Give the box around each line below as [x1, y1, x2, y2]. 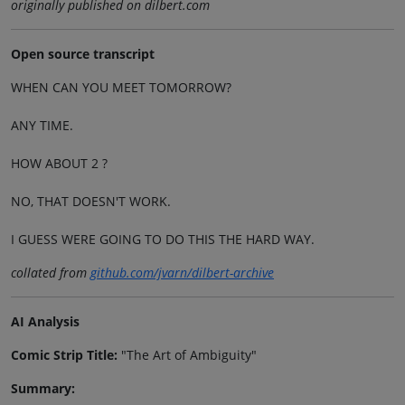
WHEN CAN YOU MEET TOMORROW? [11, 78, 231, 96]
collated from [11, 263, 90, 281]
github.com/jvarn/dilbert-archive [90, 263, 274, 281]
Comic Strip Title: [11, 345, 118, 363]
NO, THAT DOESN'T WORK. [11, 192, 171, 210]
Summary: [11, 379, 75, 397]
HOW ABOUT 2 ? [11, 154, 108, 172]
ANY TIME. [11, 116, 73, 134]
